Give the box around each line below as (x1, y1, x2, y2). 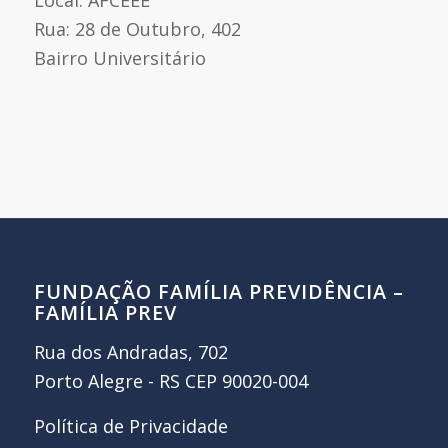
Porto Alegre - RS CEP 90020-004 (33, 369, 308, 394)
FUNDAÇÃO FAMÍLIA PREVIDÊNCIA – (33, 277, 404, 305)
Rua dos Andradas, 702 (33, 340, 228, 365)
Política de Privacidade (33, 413, 228, 438)
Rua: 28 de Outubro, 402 (33, 16, 241, 41)
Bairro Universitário (33, 45, 206, 70)
